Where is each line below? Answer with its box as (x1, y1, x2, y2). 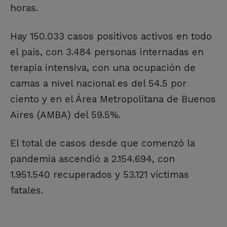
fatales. (10, 184, 43, 196)
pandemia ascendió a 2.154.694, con (10, 153, 175, 165)
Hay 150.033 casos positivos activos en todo (10, 30, 212, 42)
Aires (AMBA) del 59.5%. (10, 108, 121, 121)
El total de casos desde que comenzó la (10, 137, 195, 149)
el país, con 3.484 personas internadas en (10, 46, 204, 58)
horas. (10, 2, 38, 14)
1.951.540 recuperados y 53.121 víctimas (10, 168, 189, 180)
